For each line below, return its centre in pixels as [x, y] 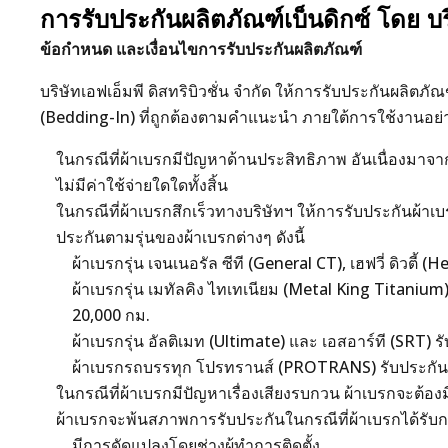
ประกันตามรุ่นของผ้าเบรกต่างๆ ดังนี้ [180, 237]
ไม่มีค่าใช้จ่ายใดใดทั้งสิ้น [142, 185]
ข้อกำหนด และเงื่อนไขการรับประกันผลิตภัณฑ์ [201, 49]
